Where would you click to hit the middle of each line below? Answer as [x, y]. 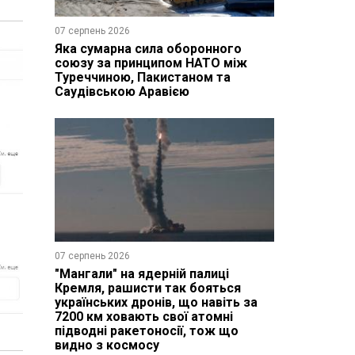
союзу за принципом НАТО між [151, 63]
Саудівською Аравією [122, 91]
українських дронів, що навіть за [156, 302]
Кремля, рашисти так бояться [147, 288]
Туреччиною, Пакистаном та [142, 77]
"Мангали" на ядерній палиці [141, 273]
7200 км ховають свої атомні [143, 316]
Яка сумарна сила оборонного [148, 48]
